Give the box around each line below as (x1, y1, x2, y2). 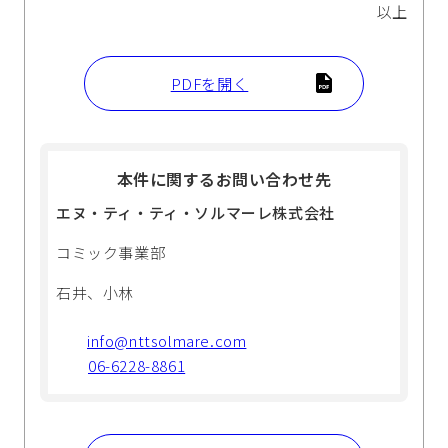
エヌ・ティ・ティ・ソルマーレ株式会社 (56, 201, 335, 223)
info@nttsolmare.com (87, 329, 247, 351)
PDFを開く (170, 72, 249, 94)
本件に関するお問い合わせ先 (116, 166, 332, 191)
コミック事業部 (56, 241, 166, 263)
